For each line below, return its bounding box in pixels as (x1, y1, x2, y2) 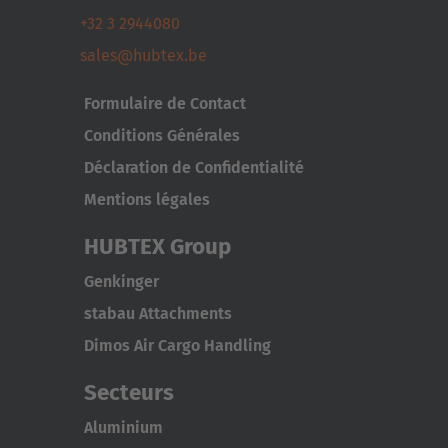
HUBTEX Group (84, 232, 231, 260)
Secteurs (84, 378, 174, 406)
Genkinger (84, 271, 159, 291)
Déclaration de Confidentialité (84, 157, 304, 177)
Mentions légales (84, 189, 210, 209)
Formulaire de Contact (84, 93, 246, 113)
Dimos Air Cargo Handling (84, 335, 271, 355)
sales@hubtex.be (80, 45, 207, 65)
